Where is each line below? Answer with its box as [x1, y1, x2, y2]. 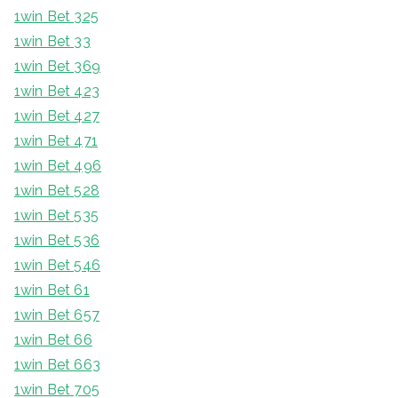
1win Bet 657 [14, 306, 99, 324]
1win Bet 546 [14, 257, 100, 275]
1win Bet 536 [14, 232, 99, 250]
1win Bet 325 [14, 8, 99, 26]
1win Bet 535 [14, 207, 99, 225]
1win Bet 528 [14, 182, 99, 200]
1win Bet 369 [14, 58, 100, 76]
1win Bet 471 [14, 132, 98, 150]
